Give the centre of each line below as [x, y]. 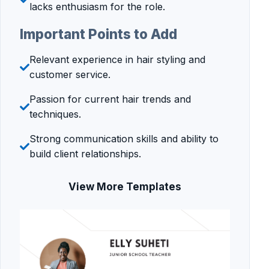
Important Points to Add [98, 34]
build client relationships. [85, 153]
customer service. [70, 74]
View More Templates [125, 186]
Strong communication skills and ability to [124, 138]
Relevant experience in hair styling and [117, 59]
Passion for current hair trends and [110, 99]
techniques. [55, 114]
